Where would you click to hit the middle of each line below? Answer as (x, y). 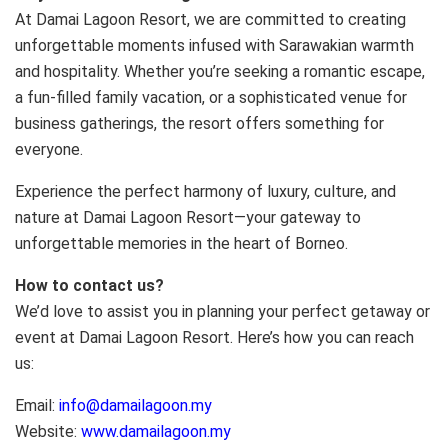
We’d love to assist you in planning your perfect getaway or (222, 312)
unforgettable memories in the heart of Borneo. (181, 244)
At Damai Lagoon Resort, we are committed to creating (210, 20)
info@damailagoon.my (135, 406)
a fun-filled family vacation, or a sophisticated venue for (211, 98)
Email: (37, 406)
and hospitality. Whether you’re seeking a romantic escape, (220, 72)
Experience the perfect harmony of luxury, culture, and (205, 192)
